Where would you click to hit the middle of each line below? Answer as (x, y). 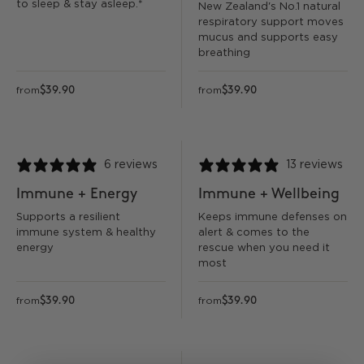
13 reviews (314, 165)
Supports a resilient (68, 218)
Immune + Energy (77, 194)
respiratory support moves (271, 23)
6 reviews (131, 165)
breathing (224, 54)
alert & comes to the (254, 233)
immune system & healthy (86, 233)
